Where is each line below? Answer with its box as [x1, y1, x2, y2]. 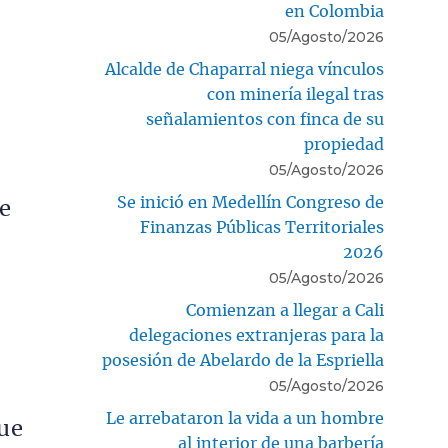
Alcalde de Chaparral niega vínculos [105, 61, 384, 78]
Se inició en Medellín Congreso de [117, 194, 384, 211]
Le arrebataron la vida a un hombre [106, 410, 384, 427]
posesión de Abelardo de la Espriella [102, 352, 384, 369]
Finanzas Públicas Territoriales [140, 219, 384, 236]
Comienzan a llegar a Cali [186, 302, 384, 319]
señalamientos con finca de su [146, 111, 384, 128]
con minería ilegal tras [207, 86, 384, 103]
